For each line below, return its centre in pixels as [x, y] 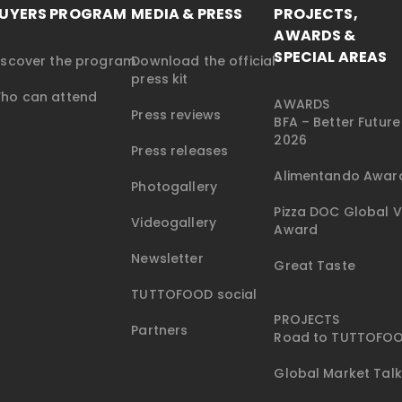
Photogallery [174, 187]
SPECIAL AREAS [331, 57]
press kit [160, 79]
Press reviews [176, 115]
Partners [160, 331]
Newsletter [167, 259]
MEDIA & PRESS [187, 14]
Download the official [204, 61]
